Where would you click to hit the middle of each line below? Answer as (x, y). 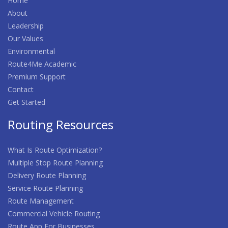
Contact (21, 89)
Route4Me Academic (42, 64)
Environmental (31, 51)
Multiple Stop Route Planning (55, 163)
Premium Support (37, 77)
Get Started (26, 102)
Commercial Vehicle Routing (54, 213)
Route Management (41, 201)
